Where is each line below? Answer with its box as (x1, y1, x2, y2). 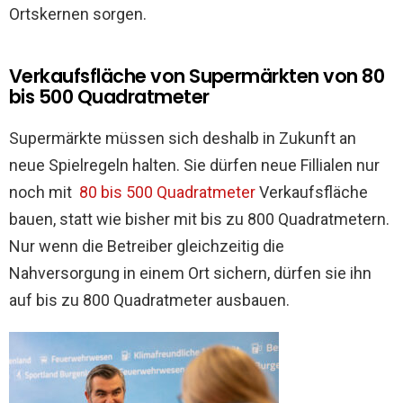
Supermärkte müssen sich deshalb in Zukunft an (9, 129, 356, 148)
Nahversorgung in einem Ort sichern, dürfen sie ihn (9, 264, 372, 283)
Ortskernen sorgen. (9, 4, 147, 24)
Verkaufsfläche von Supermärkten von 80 (9, 63, 385, 90)
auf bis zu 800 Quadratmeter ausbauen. (9, 291, 290, 310)
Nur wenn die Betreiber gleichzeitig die (9, 237, 284, 256)
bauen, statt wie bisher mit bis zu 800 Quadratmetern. (9, 210, 390, 229)
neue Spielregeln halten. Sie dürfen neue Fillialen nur (9, 156, 380, 175)
